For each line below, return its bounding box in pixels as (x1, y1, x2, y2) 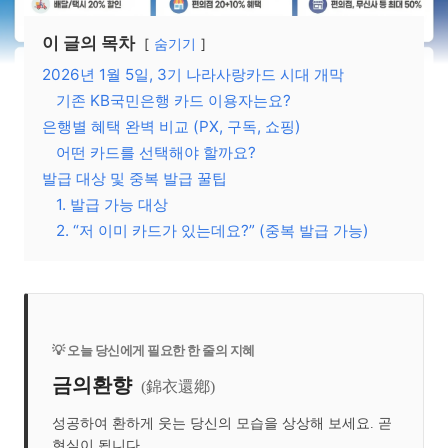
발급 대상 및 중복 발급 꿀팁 (42, 169, 227, 189)
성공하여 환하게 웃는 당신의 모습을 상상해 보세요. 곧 (52, 416, 392, 432)
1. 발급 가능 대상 (56, 195, 168, 215)
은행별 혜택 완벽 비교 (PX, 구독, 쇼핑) (42, 117, 301, 137)
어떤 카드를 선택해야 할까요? (56, 143, 256, 163)
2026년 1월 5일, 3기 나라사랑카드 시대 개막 (42, 65, 344, 85)
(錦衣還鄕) (141, 378, 215, 396)
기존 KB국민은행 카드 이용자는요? (56, 91, 291, 111)
